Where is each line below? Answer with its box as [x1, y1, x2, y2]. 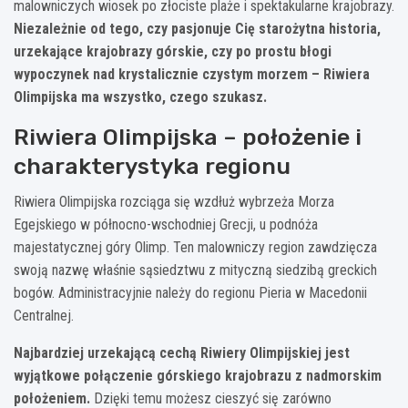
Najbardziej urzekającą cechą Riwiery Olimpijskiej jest [14, 343, 350, 362]
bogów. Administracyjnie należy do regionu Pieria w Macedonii [14, 283, 367, 301]
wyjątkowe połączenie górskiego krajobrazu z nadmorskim [14, 366, 382, 384]
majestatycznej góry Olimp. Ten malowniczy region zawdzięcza [14, 238, 377, 256]
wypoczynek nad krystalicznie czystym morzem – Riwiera [14, 65, 370, 83]
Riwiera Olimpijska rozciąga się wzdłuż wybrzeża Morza [14, 192, 334, 210]
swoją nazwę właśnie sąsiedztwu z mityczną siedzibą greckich [14, 260, 377, 279]
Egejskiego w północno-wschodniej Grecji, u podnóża [14, 215, 318, 233]
